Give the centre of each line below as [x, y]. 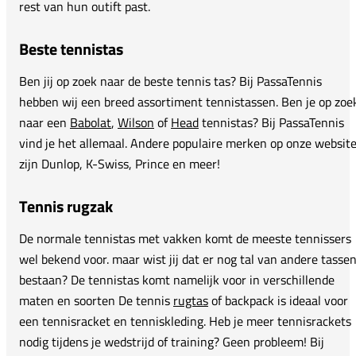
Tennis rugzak [66, 206]
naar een [44, 122]
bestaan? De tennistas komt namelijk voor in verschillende [177, 279]
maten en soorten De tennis [96, 300]
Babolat [91, 122]
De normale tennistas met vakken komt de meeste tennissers [185, 238]
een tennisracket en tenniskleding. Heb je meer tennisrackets [185, 321]
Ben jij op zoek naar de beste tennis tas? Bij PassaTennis [170, 81]
